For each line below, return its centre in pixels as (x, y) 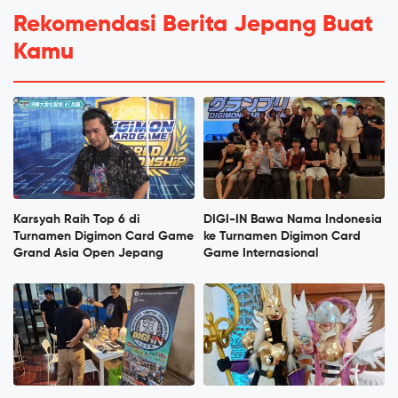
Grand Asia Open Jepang (88, 253)
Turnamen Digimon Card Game (103, 236)
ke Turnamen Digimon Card (282, 236)
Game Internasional (261, 253)
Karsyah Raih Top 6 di (76, 219)
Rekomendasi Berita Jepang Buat (193, 24)
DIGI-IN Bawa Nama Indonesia (293, 219)
